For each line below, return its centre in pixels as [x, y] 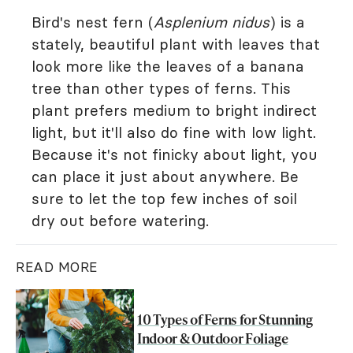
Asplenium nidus [212, 22]
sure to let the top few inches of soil [164, 199]
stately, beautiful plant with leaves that [176, 45]
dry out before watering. [120, 221]
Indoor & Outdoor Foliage [213, 338]
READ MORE [57, 268]
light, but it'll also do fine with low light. [174, 133]
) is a [287, 22]
